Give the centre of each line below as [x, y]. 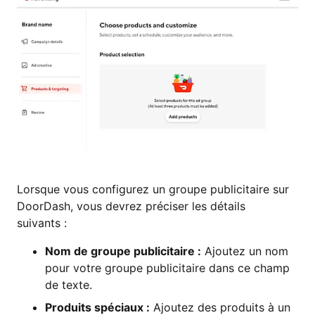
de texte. [69, 284]
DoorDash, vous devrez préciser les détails [131, 206]
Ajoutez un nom [245, 251]
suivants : [42, 223]
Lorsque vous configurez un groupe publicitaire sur [153, 189]
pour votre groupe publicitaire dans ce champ [167, 268]
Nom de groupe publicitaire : [123, 251]
